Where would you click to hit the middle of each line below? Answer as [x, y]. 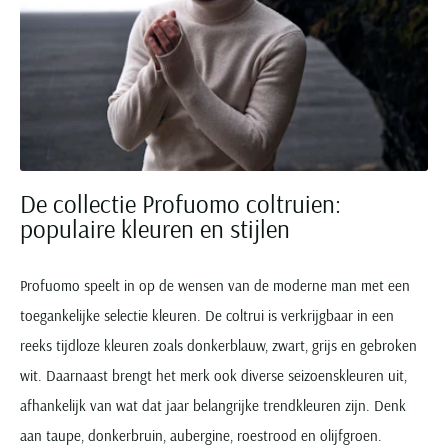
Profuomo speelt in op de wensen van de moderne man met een [215, 285]
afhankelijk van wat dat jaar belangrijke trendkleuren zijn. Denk [213, 405]
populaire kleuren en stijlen [155, 228]
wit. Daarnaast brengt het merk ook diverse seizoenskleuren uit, [213, 375]
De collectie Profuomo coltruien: [180, 203]
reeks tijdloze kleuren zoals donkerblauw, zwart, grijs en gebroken [218, 345]
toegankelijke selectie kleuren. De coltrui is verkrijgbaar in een [207, 315]
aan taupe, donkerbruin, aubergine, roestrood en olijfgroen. [201, 435]
